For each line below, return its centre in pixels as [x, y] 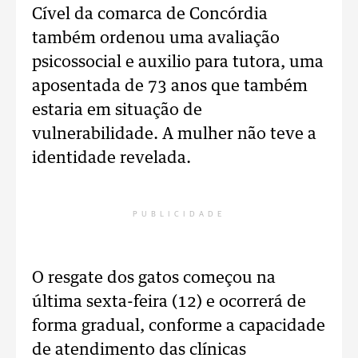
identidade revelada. [111, 158]
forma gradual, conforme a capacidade [179, 326]
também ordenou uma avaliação [156, 38]
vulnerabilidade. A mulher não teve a [174, 134]
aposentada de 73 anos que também [170, 86]
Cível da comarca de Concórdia [150, 14]
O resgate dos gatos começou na [154, 278]
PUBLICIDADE [179, 214]
